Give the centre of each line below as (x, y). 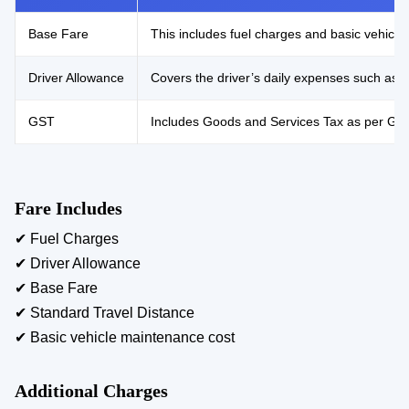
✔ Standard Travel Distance (105, 312)
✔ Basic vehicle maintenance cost (125, 337)
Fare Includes (68, 208)
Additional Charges (91, 390)
